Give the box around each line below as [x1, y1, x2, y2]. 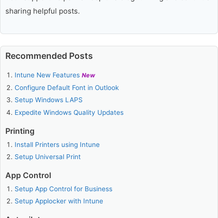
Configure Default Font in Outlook [15, 83, 119, 91]
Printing [5, 126, 35, 136]
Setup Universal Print [15, 153, 81, 161]
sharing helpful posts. [5, 6, 80, 16]
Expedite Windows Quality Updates [15, 109, 124, 117]
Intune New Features [15, 71, 82, 79]
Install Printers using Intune [15, 140, 100, 148]
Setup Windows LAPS [15, 96, 83, 104]
